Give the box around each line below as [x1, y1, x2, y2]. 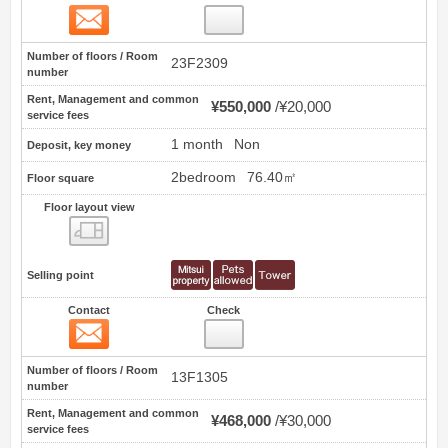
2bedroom [171, 170, 236, 186]
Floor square [27, 172, 94, 185]
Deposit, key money [27, 139, 131, 152]
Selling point [27, 269, 94, 282]
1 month [171, 137, 223, 153]
